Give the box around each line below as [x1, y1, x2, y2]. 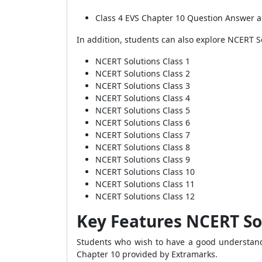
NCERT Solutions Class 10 [95, 166, 195, 177]
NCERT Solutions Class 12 [95, 191, 195, 202]
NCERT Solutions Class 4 [95, 92, 190, 104]
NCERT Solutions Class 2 [95, 68, 190, 79]
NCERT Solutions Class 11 [95, 178, 195, 189]
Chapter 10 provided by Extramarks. [77, 249, 218, 260]
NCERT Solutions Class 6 [95, 117, 190, 128]
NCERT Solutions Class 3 [95, 80, 190, 91]
